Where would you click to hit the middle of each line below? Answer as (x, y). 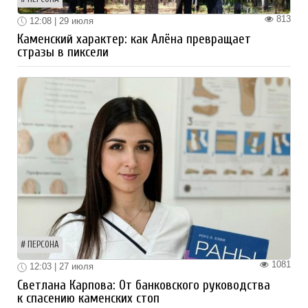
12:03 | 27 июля (60, 267)
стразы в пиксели (63, 53)
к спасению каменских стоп (88, 298)
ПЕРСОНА (43, 245)
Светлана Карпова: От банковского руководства (144, 285)
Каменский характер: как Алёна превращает (134, 40)
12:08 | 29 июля (60, 21)
